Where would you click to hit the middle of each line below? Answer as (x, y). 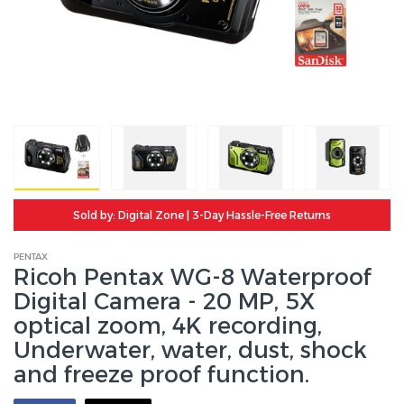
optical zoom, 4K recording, (168, 326)
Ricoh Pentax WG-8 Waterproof (193, 277)
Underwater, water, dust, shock (190, 350)
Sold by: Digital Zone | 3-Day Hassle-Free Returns (202, 216)
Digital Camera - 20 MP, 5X (164, 302)
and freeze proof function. (161, 375)
